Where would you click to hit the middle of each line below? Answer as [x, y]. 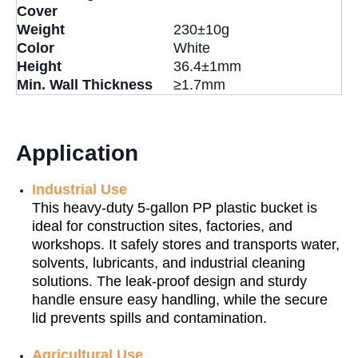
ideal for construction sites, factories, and [162, 227]
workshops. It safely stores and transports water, [186, 245]
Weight [41, 30]
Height [39, 67]
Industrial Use [80, 190]
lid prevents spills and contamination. [149, 318]
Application [77, 153]
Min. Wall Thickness [85, 85]
